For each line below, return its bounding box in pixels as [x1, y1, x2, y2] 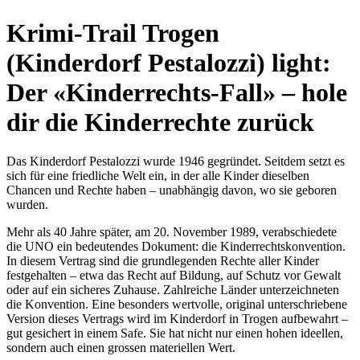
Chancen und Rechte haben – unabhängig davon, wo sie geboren [6, 183, 337, 198]
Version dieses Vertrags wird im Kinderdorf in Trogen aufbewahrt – [6, 312, 348, 326]
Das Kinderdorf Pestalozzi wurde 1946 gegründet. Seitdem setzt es [6, 154, 345, 169]
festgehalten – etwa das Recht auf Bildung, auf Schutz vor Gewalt [6, 268, 341, 283]
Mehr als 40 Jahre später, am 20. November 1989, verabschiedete [6, 225, 337, 239]
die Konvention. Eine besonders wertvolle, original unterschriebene [6, 297, 347, 312]
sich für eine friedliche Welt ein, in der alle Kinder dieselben [6, 169, 309, 183]
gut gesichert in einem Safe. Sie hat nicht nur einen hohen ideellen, [6, 326, 343, 341]
